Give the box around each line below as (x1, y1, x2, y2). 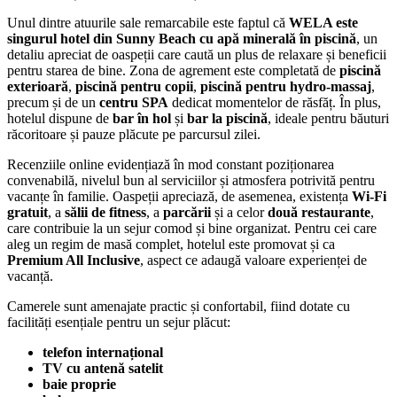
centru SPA (99, 94, 168, 110)
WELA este (289, 14, 358, 30)
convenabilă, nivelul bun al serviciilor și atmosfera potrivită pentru (7, 172, 375, 188)
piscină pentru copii (75, 78, 193, 94)
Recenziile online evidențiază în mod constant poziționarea (7, 156, 334, 172)
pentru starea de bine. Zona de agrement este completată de (7, 62, 339, 78)
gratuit (7, 204, 48, 220)
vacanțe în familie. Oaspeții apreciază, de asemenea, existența (7, 188, 352, 204)
